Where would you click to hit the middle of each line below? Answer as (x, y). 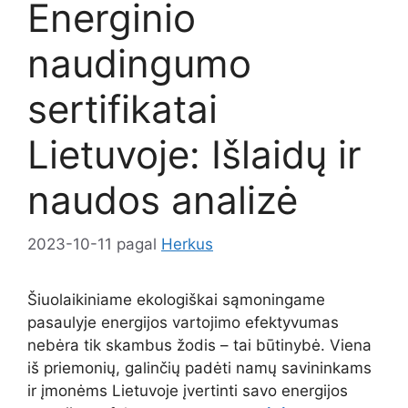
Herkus (187, 245)
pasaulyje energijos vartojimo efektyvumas (183, 323)
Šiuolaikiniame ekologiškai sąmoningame (176, 300)
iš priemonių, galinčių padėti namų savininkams (199, 368)
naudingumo (139, 63)
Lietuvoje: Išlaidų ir (194, 154)
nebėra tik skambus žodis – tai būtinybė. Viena (199, 346)
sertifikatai (122, 108)
